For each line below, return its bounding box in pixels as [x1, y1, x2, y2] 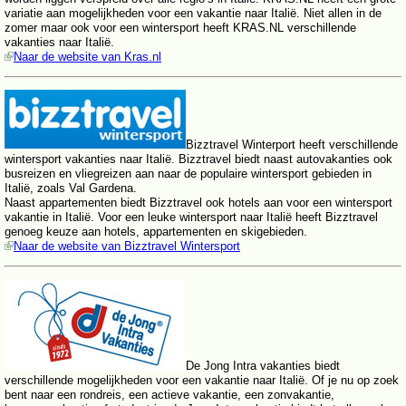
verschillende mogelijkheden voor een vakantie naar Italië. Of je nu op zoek [5, 372, 399, 387]
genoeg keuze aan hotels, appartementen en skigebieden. [5, 224, 307, 238]
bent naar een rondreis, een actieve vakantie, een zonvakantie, [5, 387, 334, 401]
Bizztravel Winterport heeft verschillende [186, 137, 398, 151]
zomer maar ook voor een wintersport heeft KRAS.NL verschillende [5, 20, 356, 34]
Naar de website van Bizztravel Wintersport [14, 238, 240, 253]
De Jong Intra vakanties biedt [186, 358, 340, 372]
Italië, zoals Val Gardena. [5, 180, 137, 195]
